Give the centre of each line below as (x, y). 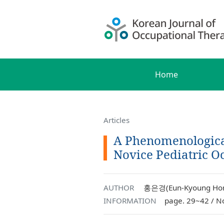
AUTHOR (119, 187)
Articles (116, 120)
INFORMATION (130, 200)
